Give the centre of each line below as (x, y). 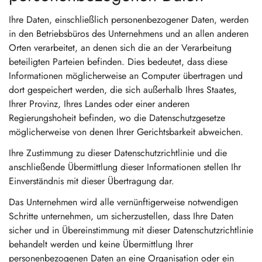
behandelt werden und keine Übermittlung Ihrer (101, 244)
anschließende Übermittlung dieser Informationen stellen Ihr (125, 167)
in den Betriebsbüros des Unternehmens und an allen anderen (129, 34)
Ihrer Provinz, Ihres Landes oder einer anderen (99, 104)
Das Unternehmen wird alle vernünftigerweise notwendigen (123, 202)
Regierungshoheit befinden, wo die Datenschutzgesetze (117, 118)
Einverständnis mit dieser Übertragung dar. (92, 181)
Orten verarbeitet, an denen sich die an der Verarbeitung (120, 48)
